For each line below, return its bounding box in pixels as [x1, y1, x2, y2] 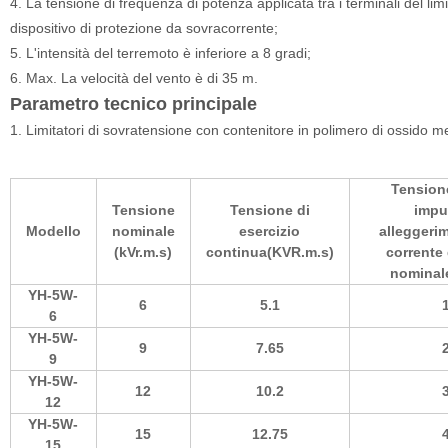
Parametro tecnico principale [9, 94, 257, 114]
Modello [25, 223, 81, 239]
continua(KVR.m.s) [205, 244, 334, 260]
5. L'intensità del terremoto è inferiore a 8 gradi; [9, 45, 319, 61]
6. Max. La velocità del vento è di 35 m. [9, 70, 258, 86]
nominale [111, 223, 175, 239]
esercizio [239, 223, 301, 239]
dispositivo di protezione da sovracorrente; [9, 20, 286, 36]
